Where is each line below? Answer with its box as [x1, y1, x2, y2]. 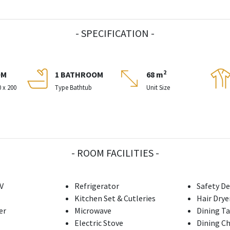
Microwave [74, 205, 112, 216]
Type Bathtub [54, 83, 92, 92]
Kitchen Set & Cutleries [74, 193, 156, 204]
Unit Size [146, 83, 170, 92]
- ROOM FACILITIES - [71, 146, 159, 160]
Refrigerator [74, 181, 120, 191]
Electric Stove [74, 218, 124, 228]
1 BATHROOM [54, 69, 103, 80]
